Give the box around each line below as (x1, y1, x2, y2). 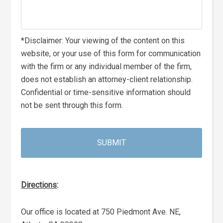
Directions (21, 180, 57, 190)
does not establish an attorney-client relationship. (21, 75, 195, 84)
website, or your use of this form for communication (21, 49, 201, 58)
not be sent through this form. (21, 101, 123, 110)
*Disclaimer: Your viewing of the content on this (21, 36, 185, 45)
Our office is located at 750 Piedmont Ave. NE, (21, 207, 181, 217)
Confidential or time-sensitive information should (21, 88, 191, 97)
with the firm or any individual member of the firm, (21, 62, 192, 71)
